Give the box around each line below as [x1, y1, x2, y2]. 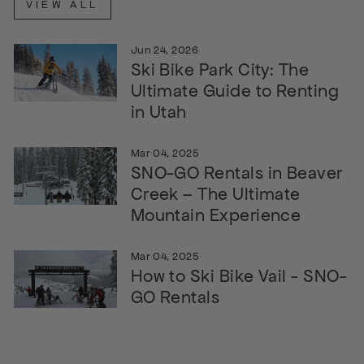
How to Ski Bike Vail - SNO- [130, 264, 348, 287]
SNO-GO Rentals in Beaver [130, 161, 343, 184]
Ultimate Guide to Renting [130, 79, 340, 102]
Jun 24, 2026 [130, 42, 199, 57]
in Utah [130, 100, 187, 123]
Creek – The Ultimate [130, 182, 301, 205]
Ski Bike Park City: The [130, 58, 310, 80]
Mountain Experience [130, 203, 301, 226]
